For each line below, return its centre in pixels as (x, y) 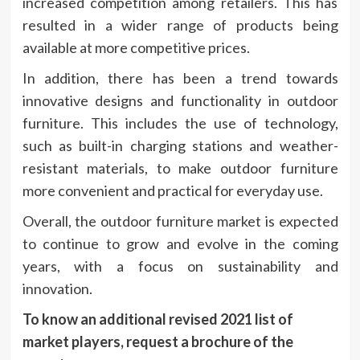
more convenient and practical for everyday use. (172, 190)
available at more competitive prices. (136, 47)
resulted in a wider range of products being (180, 25)
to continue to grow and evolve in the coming (180, 243)
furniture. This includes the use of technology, (180, 123)
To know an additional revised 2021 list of (157, 319)
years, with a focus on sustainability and (180, 266)
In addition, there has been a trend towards (180, 78)
